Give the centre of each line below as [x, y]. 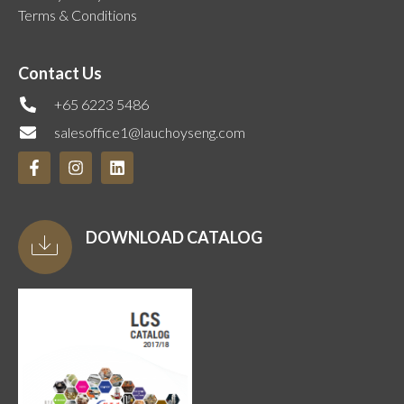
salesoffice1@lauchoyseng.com [149, 133]
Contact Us [60, 73]
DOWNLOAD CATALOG [174, 238]
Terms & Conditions [78, 15]
